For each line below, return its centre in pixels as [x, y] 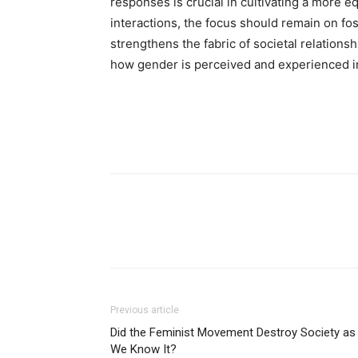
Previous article [145, 310]
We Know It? [143, 349]
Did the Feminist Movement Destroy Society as [233, 332]
